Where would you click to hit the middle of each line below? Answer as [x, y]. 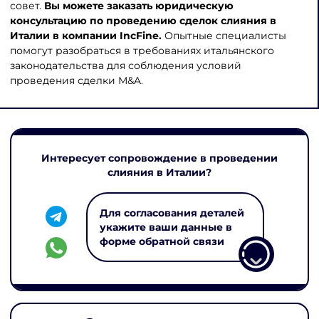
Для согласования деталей [172, 213]
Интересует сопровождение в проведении [159, 158]
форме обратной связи [162, 242]
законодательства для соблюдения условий [125, 65]
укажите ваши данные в [166, 228]
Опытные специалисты [225, 35]
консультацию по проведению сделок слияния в [143, 20]
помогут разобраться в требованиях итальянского [142, 50]
